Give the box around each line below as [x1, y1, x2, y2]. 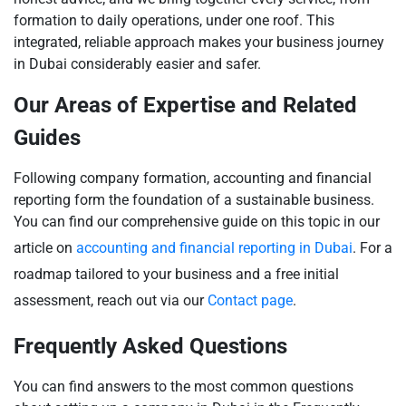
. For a [353, 239, 392, 256]
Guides [14, 125, 81, 150]
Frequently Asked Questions [14, 333, 287, 359]
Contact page [208, 292, 293, 309]
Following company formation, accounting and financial [14, 169, 372, 187]
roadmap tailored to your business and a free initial [14, 266, 339, 283]
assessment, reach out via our [14, 292, 208, 309]
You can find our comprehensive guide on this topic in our [14, 213, 380, 230]
